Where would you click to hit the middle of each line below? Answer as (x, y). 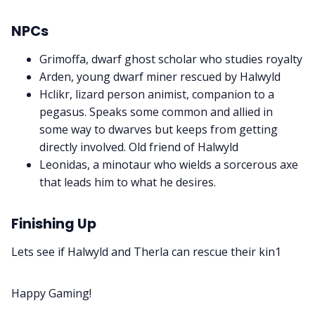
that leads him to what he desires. (128, 182)
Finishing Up (54, 223)
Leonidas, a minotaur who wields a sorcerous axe (169, 164)
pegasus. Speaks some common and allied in (156, 111)
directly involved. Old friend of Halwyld (139, 147)
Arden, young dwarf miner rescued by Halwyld (160, 76)
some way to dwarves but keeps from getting (159, 129)
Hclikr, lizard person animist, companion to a (157, 94)
